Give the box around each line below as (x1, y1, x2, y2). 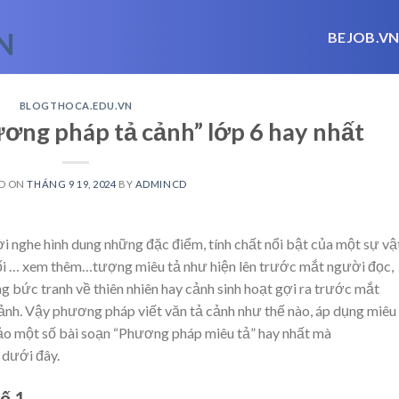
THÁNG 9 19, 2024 (27, 177, 117, 190)
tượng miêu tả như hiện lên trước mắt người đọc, (93, 256, 394, 274)
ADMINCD (134, 177, 187, 190)
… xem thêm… (9, 256, 93, 274)
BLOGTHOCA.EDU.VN (19, 100, 133, 111)
